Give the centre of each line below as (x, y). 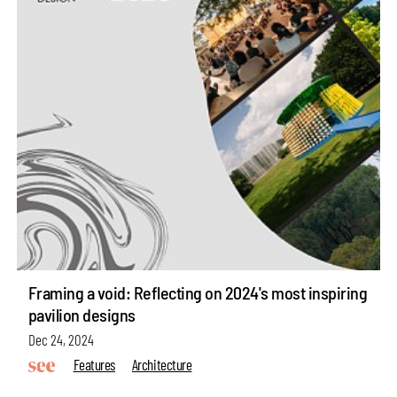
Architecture (162, 365)
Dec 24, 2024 (61, 340)
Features (94, 365)
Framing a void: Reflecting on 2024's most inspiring (198, 292)
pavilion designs (82, 314)
